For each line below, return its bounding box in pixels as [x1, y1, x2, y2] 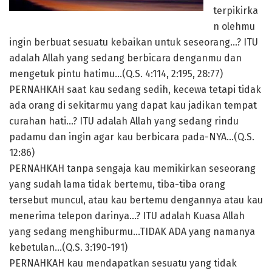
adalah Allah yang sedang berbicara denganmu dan [9, 52, 242, 64]
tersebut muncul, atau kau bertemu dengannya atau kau [9, 194, 263, 206]
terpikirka [213, 5, 258, 17]
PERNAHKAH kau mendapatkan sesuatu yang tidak [9, 257, 237, 270]
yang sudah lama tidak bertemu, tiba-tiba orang [9, 178, 225, 191]
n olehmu [213, 21, 255, 33]
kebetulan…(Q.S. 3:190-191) [9, 242, 127, 254]
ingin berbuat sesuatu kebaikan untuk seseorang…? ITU [9, 36, 258, 49]
